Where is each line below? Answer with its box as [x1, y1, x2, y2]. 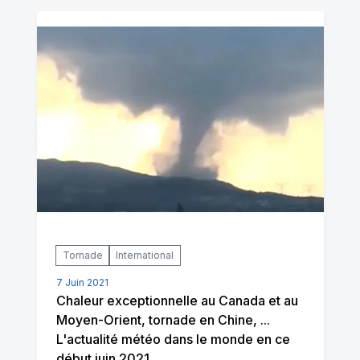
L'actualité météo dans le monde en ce [55, 331, 290, 347]
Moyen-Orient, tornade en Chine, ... [55, 312, 270, 328]
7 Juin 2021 [55, 276, 108, 288]
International [115, 249, 174, 261]
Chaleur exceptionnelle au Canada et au [55, 292, 298, 309]
